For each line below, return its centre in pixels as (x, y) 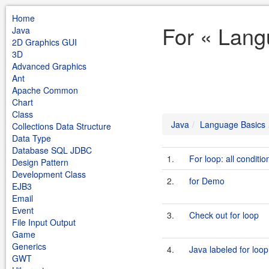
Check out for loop (224, 215)
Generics (29, 246)
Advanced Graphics (49, 66)
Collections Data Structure (62, 126)
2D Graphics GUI (44, 42)
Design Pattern (40, 162)
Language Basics (233, 124)
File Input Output (44, 222)
